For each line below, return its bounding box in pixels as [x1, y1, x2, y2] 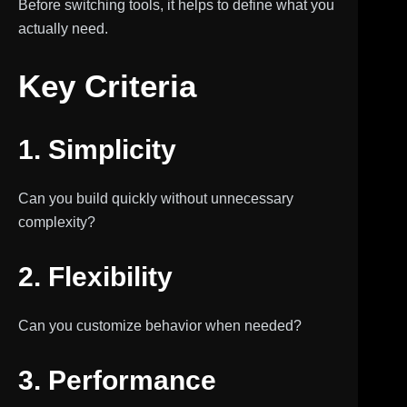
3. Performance [18, 364, 216, 395]
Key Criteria [18, 68, 196, 104]
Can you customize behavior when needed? [18, 317, 302, 333]
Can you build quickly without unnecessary [18, 190, 293, 206]
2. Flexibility [18, 261, 173, 292]
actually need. [18, 21, 108, 36]
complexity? [18, 213, 95, 230]
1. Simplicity [18, 134, 176, 164]
